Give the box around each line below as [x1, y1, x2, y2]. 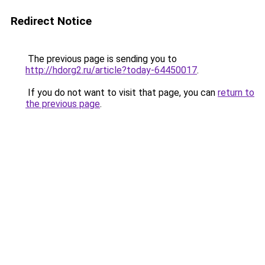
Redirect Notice [11, 14, 92, 28]
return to [218, 87, 254, 98]
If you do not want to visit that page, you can [25, 87, 218, 98]
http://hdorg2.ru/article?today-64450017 [25, 64, 197, 76]
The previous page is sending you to [25, 53, 177, 64]
